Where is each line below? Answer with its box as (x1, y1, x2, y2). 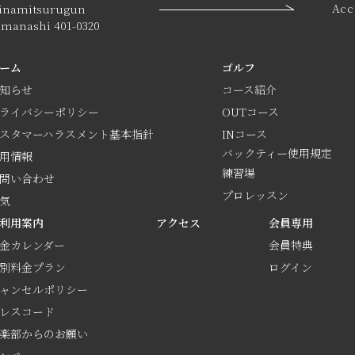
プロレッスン (222, 187, 289, 203)
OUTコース (222, 104, 280, 120)
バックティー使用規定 (222, 145, 333, 161)
